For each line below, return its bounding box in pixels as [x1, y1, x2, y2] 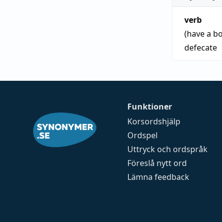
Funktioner [127, 101, 172, 112]
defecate [184, 42, 217, 53]
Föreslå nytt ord [127, 158, 187, 168]
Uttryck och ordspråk [127, 144, 208, 155]
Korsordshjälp [127, 116, 181, 127]
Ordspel [127, 130, 158, 141]
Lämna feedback [127, 171, 190, 182]
